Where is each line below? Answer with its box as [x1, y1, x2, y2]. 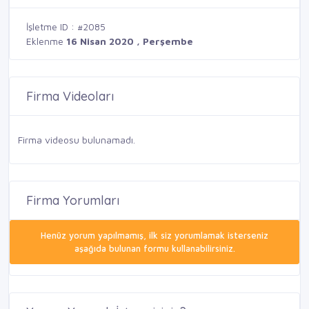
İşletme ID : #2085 [26, 21, 106, 33]
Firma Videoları [26, 88, 114, 105]
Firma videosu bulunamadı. [18, 134, 135, 146]
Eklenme [26, 35, 66, 48]
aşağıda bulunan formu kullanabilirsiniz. [74, 243, 235, 255]
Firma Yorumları [26, 192, 119, 209]
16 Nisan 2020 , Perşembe [66, 35, 193, 48]
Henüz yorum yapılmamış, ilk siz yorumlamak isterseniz [41, 230, 268, 241]
